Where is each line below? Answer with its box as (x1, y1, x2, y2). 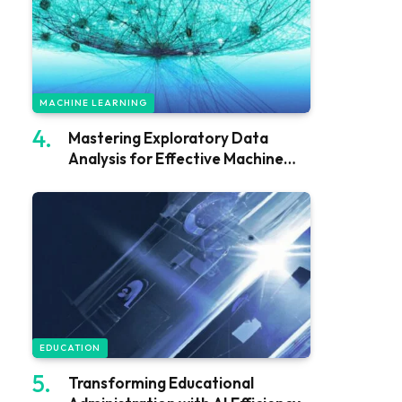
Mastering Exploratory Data (68, 128, 268, 148)
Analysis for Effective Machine (68, 149, 284, 169)
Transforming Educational (68, 372, 254, 392)
